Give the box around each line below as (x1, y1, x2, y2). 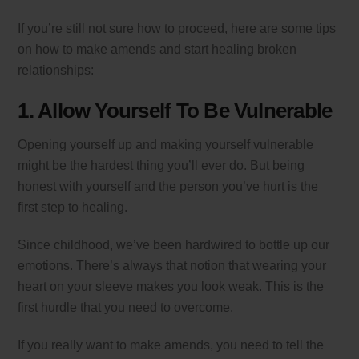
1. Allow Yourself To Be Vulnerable (18, 99, 333, 123)
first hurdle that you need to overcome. (18, 300, 234, 314)
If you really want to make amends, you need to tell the (18, 337, 325, 352)
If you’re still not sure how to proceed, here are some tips (18, 22, 337, 36)
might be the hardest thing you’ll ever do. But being (18, 159, 305, 173)
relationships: (18, 63, 95, 78)
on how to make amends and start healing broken (18, 42, 297, 57)
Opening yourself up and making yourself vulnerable (18, 138, 314, 152)
